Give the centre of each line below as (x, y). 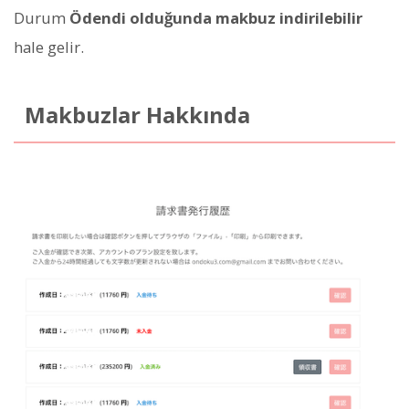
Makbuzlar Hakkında (137, 115)
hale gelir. (49, 47)
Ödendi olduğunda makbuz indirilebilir (216, 18)
